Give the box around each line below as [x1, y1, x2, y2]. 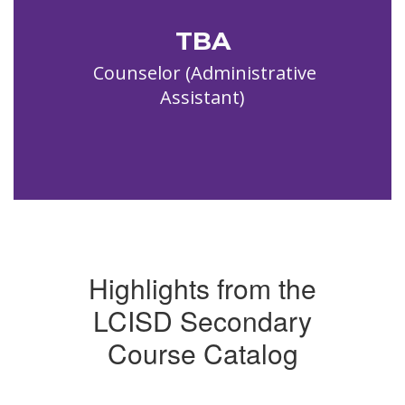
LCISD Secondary [93, 301, 312, 340]
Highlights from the [89, 268, 316, 307]
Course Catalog [107, 334, 298, 372]
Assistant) [160, 85, 245, 109]
